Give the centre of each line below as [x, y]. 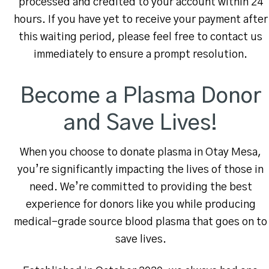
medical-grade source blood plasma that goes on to [141, 222]
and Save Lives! [141, 123]
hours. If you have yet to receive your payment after [141, 20]
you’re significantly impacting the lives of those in [141, 170]
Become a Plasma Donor [141, 96]
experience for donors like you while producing [141, 205]
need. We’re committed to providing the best [141, 188]
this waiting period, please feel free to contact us [141, 38]
